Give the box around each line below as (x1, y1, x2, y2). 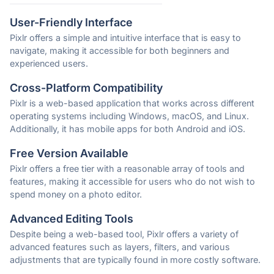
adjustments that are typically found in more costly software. (10, 254, 261, 265)
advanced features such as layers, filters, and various (10, 242, 230, 253)
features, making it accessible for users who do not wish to (10, 176, 255, 187)
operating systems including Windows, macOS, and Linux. (10, 111, 249, 122)
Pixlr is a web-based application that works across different (10, 98, 254, 109)
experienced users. (10, 58, 88, 69)
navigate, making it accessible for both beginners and (10, 45, 229, 56)
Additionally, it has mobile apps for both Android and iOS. (10, 124, 245, 135)
